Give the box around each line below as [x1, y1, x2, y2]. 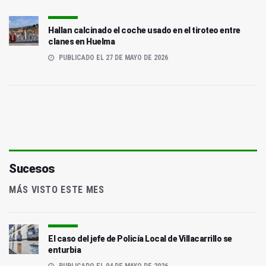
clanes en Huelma [48, 37, 115, 47]
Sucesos [9, 161, 55, 176]
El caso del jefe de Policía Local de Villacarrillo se [48, 234, 232, 244]
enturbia [48, 245, 81, 255]
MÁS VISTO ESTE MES [9, 184, 104, 196]
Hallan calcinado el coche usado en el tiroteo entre [48, 26, 240, 36]
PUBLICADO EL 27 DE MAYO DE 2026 [57, 53, 168, 62]
